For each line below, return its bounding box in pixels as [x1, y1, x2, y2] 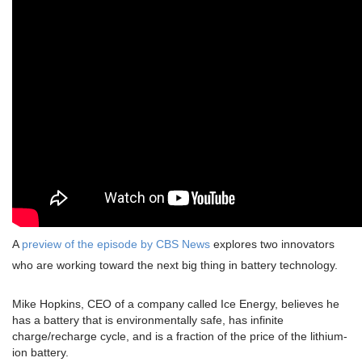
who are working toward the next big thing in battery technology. [12, 259, 338, 272]
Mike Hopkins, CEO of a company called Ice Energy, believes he [12, 297, 339, 311]
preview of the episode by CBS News [22, 238, 210, 251]
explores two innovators [210, 238, 335, 251]
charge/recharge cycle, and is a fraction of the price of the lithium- [12, 330, 347, 343]
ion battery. [12, 346, 69, 360]
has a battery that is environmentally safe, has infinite [12, 314, 284, 327]
